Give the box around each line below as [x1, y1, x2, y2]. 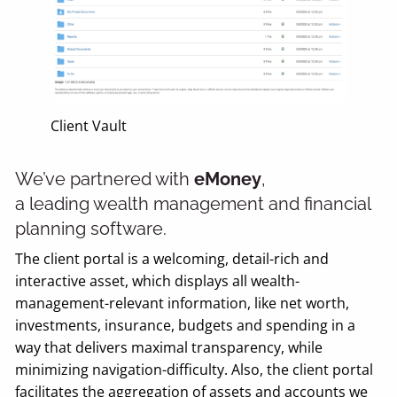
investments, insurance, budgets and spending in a [15, 315, 356, 336]
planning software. [15, 218, 167, 240]
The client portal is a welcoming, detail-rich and [15, 249, 330, 269]
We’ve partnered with [15, 168, 195, 191]
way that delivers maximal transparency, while [15, 338, 323, 358]
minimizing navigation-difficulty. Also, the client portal [15, 360, 374, 380]
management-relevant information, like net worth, [15, 293, 350, 314]
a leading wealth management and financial [15, 193, 371, 215]
